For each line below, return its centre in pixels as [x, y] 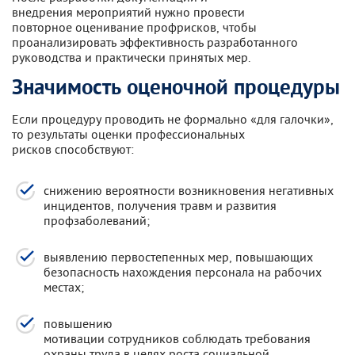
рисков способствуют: [73, 149]
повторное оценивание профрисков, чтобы [134, 27]
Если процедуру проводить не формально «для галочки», [173, 118]
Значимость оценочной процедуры [176, 89]
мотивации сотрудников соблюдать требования [177, 338]
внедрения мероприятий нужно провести [128, 12]
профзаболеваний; [97, 220]
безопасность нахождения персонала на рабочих [183, 271]
